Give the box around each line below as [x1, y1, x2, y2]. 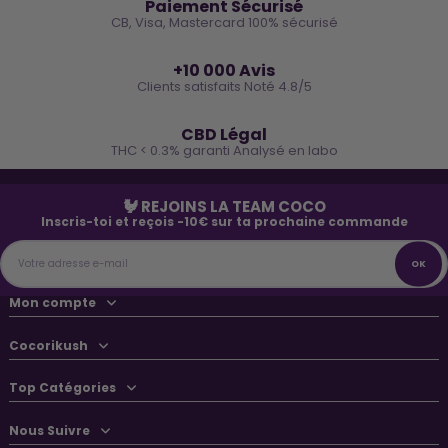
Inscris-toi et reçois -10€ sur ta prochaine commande [40, 213, 408, 231]
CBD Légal [181, 123, 267, 147]
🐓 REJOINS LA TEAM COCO [122, 196, 326, 218]
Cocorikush [9, 336, 88, 354]
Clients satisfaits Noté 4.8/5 [136, 77, 312, 97]
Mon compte [9, 294, 96, 312]
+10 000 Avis [173, 59, 275, 83]
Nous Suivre [9, 422, 90, 440]
